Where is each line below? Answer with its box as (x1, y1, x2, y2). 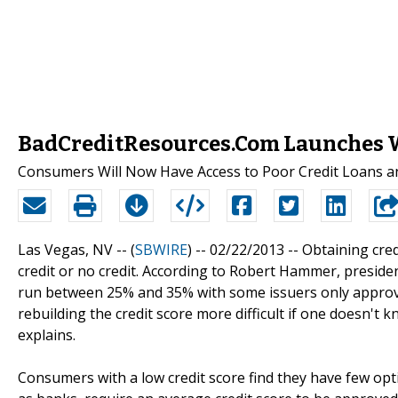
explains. (18, 324, 76, 345)
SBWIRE (135, 239, 187, 259)
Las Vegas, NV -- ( (18, 239, 135, 259)
